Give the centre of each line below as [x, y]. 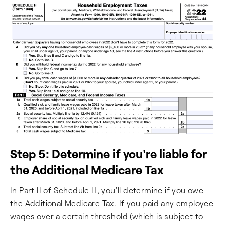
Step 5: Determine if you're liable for [108, 154]
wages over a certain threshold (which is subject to [107, 216]
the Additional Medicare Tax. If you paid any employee [112, 203]
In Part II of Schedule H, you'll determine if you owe [107, 190]
